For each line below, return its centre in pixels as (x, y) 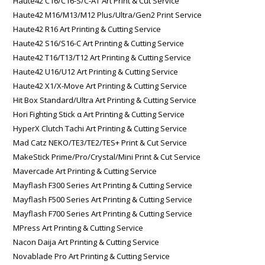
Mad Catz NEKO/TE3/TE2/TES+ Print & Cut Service (100, 142)
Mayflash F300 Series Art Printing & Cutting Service (103, 185)
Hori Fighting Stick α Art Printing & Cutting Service (99, 114)
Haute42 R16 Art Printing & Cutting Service (87, 29)
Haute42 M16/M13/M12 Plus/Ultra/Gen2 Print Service (108, 14)
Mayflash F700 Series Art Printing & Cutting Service (103, 213)
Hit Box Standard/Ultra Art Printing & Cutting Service (105, 100)
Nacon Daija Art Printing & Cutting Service (86, 242)
